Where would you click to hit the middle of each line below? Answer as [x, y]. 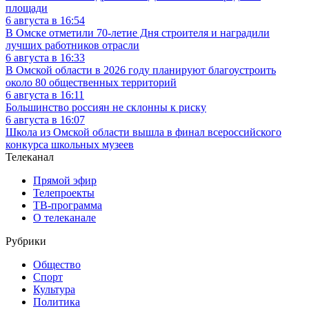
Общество [57, 265]
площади [27, 8]
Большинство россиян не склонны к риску [106, 108]
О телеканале [64, 218]
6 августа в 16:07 [45, 120]
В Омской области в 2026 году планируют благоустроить [141, 70]
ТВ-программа [68, 206]
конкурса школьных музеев [70, 145]
